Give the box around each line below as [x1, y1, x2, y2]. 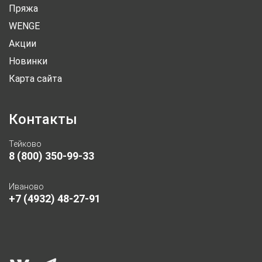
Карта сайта [9, 73, 62, 84]
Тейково [9, 139, 42, 149]
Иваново [9, 181, 44, 191]
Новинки [9, 55, 47, 67]
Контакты [9, 111, 77, 127]
